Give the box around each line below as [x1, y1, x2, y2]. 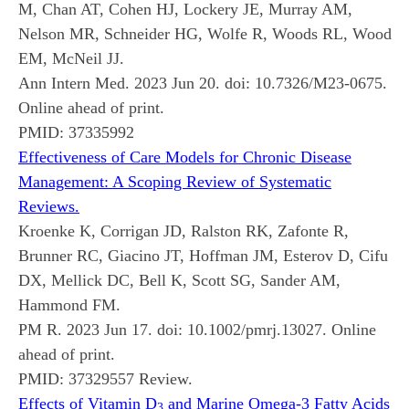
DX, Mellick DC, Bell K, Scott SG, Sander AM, [18, 270, 341, 289]
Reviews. [18, 196, 79, 215]
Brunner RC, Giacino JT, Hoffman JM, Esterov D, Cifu [18, 246, 388, 265]
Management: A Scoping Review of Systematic [18, 172, 331, 191]
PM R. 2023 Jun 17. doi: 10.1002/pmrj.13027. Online [18, 320, 376, 339]
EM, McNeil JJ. [18, 48, 124, 68]
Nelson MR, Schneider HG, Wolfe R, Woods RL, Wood [18, 24, 392, 43]
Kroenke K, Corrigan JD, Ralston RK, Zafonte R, [18, 221, 349, 240]
